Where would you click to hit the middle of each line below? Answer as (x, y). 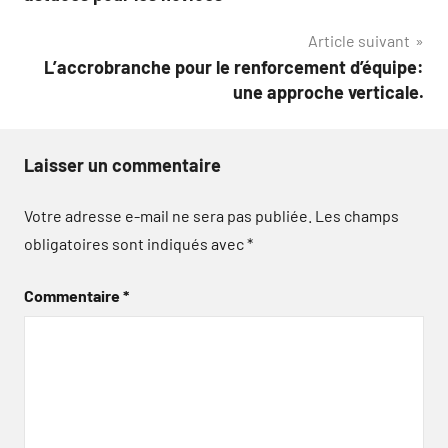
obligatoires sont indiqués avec (135, 243)
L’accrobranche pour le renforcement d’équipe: (234, 67)
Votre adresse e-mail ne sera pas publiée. (168, 215)
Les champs (357, 215)
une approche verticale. (328, 92)
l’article (70, 25)
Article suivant (359, 40)
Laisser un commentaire (122, 165)
